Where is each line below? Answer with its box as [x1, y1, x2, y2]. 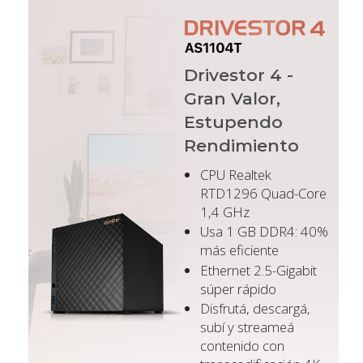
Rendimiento [183, 135, 299, 156]
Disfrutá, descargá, [199, 299, 310, 318]
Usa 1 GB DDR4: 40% [199, 222, 328, 241]
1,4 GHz [199, 202, 250, 221]
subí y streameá [199, 318, 294, 337]
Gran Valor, [183, 88, 280, 109]
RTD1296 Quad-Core [199, 183, 327, 203]
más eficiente [199, 241, 279, 260]
